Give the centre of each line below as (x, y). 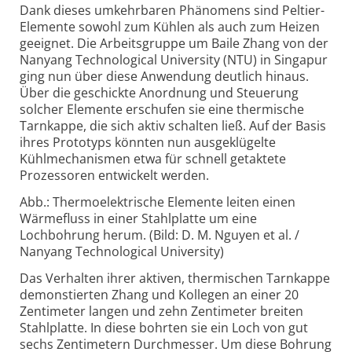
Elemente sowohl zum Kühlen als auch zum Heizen (170, 27)
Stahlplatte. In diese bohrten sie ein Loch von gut (164, 327)
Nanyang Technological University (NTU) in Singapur (174, 60)
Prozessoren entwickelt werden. (114, 176)
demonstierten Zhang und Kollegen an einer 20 (159, 294)
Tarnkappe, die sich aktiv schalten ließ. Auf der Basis (173, 126)
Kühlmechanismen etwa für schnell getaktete (153, 159)
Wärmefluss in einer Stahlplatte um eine (138, 219)
